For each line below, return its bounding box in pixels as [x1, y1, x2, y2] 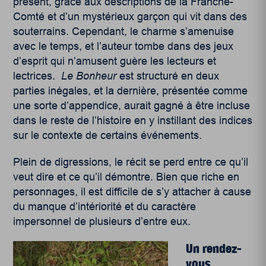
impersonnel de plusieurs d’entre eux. [13, 216, 191, 228]
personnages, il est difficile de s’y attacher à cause [13, 186, 252, 198]
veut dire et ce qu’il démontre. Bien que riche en [13, 171, 240, 183]
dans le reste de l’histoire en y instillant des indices [13, 115, 253, 127]
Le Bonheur [61, 70, 117, 83]
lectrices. [13, 70, 62, 83]
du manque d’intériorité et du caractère [13, 201, 197, 213]
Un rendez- [186, 241, 242, 256]
